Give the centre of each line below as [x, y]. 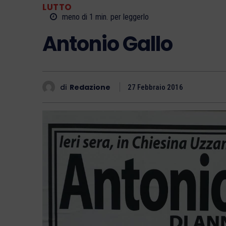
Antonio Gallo [107, 44]
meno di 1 [79, 17]
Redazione [90, 87]
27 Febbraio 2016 [155, 88]
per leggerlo [130, 17]
